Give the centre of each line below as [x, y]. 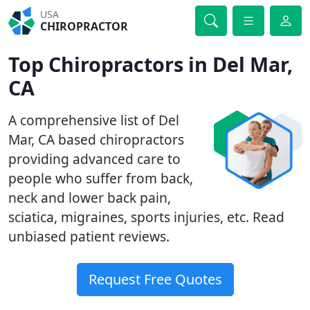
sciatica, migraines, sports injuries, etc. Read [146, 217]
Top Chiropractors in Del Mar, [151, 64]
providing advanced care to [94, 159]
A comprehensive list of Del [94, 120]
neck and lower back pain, [90, 198]
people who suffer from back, [101, 178]
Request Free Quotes [155, 279]
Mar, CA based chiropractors [96, 139]
